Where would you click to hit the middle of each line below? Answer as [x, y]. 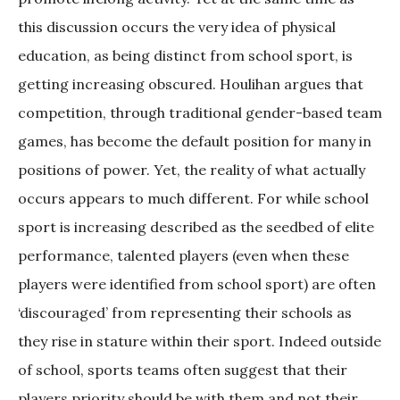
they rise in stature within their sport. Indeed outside [200, 342]
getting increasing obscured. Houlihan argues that [191, 84]
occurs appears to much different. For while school [193, 199]
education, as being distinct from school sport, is [185, 56]
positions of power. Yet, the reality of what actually [192, 170]
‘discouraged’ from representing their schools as [185, 313]
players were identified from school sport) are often [197, 284]
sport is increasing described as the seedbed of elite [196, 227]
